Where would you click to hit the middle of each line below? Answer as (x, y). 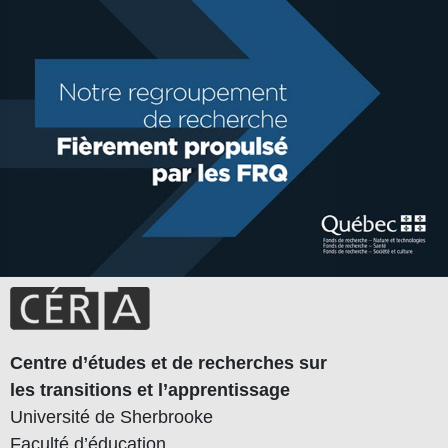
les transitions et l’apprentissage (150, 390)
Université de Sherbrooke (111, 417)
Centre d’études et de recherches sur (168, 363)
